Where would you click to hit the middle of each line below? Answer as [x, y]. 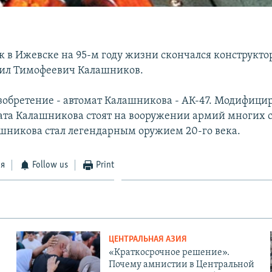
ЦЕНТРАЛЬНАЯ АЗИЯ [148, 239]
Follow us [50, 165]
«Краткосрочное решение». [169, 252]
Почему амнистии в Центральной [181, 264]
